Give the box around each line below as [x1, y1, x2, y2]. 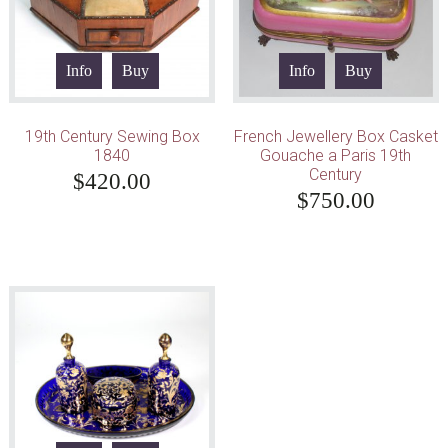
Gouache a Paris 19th [260, 145, 412, 165]
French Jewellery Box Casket [233, 126, 438, 146]
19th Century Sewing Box [24, 126, 200, 146]
